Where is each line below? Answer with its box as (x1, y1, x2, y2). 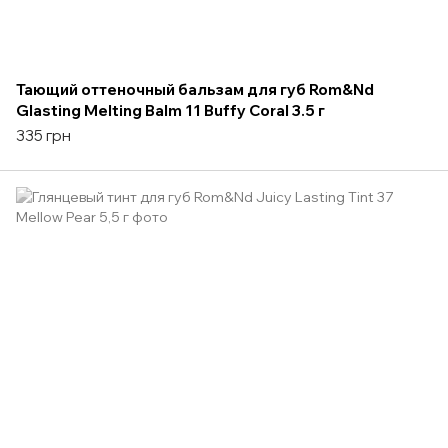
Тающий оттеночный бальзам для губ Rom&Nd (16, 79, 374, 99)
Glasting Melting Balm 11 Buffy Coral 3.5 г (16, 100, 325, 120)
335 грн (16, 125, 71, 145)
